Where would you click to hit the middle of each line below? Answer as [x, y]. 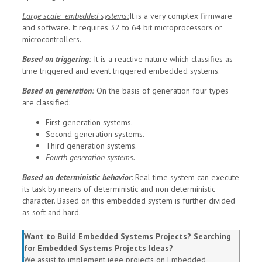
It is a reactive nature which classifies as [163, 59]
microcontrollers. [52, 39]
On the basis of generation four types [163, 91]
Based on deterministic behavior [77, 177]
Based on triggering [56, 59]
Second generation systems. [95, 134]
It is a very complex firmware [181, 16]
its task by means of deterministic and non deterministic [119, 189]
